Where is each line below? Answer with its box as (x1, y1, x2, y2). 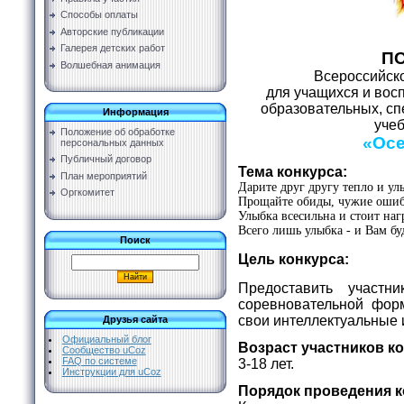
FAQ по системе (61, 355, 137, 366)
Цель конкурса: (238, 251, 353, 267)
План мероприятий (60, 170, 147, 181)
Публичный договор (60, 153, 151, 165)
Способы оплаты (60, 9, 138, 21)
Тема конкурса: (238, 163, 351, 179)
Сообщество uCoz (61, 344, 146, 355)
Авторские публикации (60, 25, 164, 37)
